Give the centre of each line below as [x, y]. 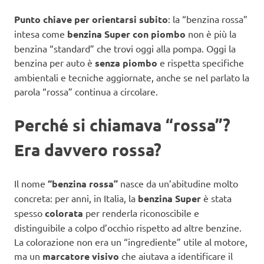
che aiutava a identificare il [176, 256]
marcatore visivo [81, 256]
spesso [29, 213]
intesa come [41, 34]
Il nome [31, 184]
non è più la [211, 34]
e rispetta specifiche [201, 63]
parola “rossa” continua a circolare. [86, 92]
